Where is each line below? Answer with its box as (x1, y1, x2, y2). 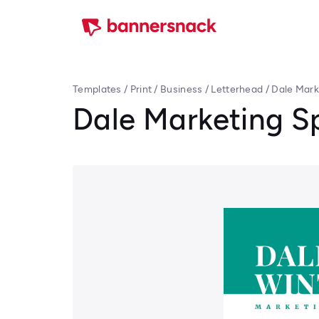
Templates (73, 83, 122, 95)
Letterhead (211, 83, 263, 95)
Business (160, 83, 203, 95)
